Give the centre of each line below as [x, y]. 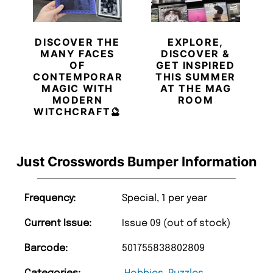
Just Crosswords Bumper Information [136, 162]
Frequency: [50, 199]
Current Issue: [58, 224]
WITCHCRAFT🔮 [77, 112]
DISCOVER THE [77, 42]
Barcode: [46, 249]
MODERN [77, 100]
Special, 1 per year [165, 199]
